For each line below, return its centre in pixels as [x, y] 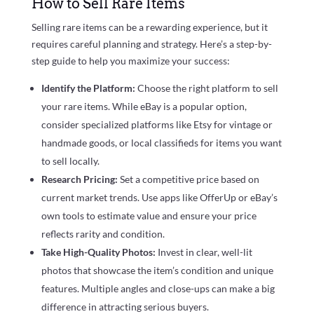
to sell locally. [70, 161]
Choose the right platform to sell [207, 88]
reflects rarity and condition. [103, 234]
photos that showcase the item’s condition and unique [157, 271]
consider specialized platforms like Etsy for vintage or [157, 125]
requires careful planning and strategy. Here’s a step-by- [151, 44]
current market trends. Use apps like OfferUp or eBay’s [159, 198]
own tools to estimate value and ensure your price [149, 216]
